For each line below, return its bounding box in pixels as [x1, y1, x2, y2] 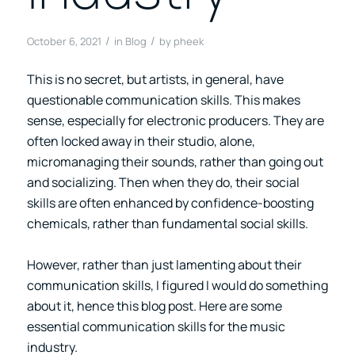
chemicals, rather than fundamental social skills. [26, 214, 308, 232]
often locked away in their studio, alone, [26, 132, 255, 150]
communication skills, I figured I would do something [26, 276, 328, 294]
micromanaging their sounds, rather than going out [26, 152, 323, 170]
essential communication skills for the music [26, 317, 285, 335]
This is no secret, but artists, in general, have [26, 70, 284, 88]
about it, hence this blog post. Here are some [26, 296, 282, 315]
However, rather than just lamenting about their [26, 255, 302, 273]
